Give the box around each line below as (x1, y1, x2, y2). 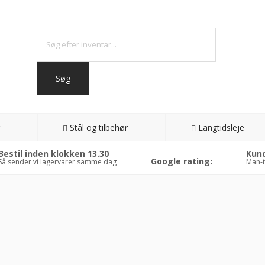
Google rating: (150, 156, 212, 167)
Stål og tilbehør (70, 122, 128, 133)
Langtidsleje (198, 122, 244, 133)
